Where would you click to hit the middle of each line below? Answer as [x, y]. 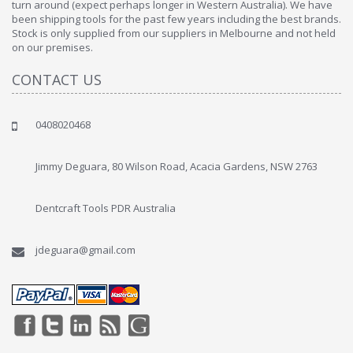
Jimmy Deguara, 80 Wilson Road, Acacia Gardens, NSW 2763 [176, 167]
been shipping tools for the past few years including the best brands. [176, 19]
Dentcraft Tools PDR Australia [106, 208]
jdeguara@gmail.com [85, 250]
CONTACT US [57, 80]
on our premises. [52, 48]
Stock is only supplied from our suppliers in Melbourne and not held [174, 33]
